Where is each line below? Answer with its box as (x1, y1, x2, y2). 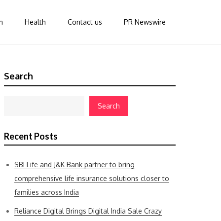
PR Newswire (124, 18, 166, 26)
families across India (14, 188, 79, 196)
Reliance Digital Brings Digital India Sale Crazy (14, 207, 162, 215)
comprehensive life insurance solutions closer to (14, 174, 169, 183)
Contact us (68, 18, 102, 26)
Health (25, 18, 46, 26)
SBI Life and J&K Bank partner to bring (14, 160, 135, 169)
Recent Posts (4, 131, 58, 142)
